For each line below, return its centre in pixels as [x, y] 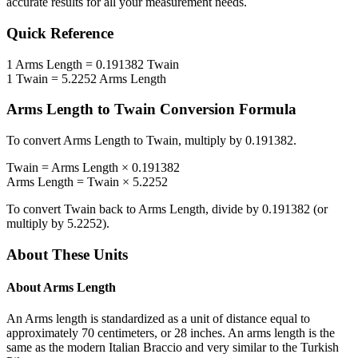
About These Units [67, 254]
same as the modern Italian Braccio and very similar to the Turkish [173, 348]
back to [117, 209]
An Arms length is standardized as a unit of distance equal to [158, 319]
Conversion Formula [226, 109]
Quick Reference [60, 34]
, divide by [234, 209]
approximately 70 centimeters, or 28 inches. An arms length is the [171, 333]
